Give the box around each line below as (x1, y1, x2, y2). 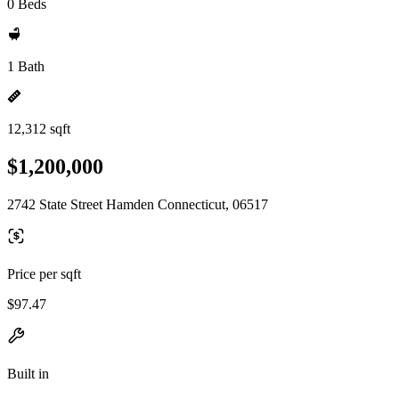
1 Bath (7, 59, 45, 74)
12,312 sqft (7, 121, 70, 136)
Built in (7, 365, 49, 381)
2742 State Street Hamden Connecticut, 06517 (7, 196, 268, 212)
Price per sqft (7, 265, 81, 281)
